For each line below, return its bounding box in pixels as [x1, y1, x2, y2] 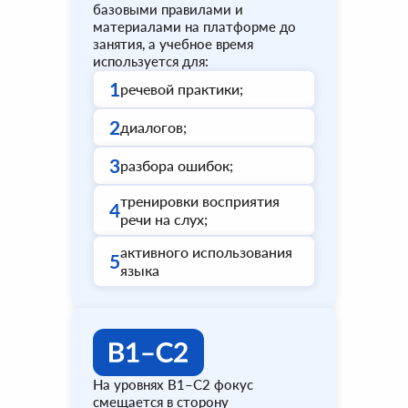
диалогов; [120, 118, 187, 136]
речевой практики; [120, 80, 243, 97]
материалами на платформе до [93, 18, 296, 35]
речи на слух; [120, 210, 208, 228]
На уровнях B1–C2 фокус [93, 376, 253, 393]
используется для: [93, 53, 209, 69]
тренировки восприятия [120, 192, 280, 209]
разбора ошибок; [120, 157, 233, 174]
